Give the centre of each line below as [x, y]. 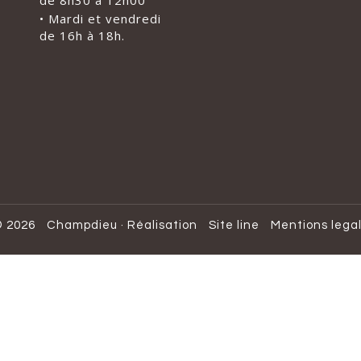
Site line [234, 226]
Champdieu [82, 226]
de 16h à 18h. [82, 36]
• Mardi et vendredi [100, 19]
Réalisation [162, 226]
